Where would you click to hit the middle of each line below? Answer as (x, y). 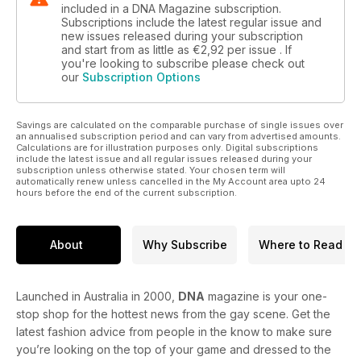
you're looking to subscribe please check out (183, 63)
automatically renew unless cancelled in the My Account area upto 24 (171, 181)
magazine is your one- (266, 296)
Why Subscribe (185, 245)
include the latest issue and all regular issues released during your (164, 158)
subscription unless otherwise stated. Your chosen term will (151, 170)
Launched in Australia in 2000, (97, 296)
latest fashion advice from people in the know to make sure (174, 331)
